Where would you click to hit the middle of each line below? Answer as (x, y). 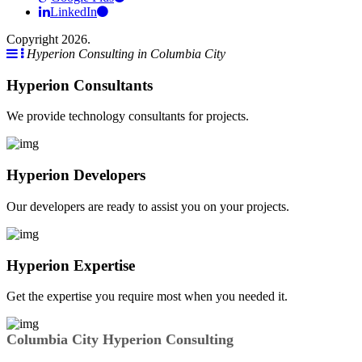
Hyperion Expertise (71, 265)
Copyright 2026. (48, 39)
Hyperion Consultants (80, 85)
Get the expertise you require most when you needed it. (147, 297)
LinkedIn (74, 12)
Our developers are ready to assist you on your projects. (148, 206)
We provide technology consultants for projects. (128, 116)
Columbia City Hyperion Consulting (120, 340)
